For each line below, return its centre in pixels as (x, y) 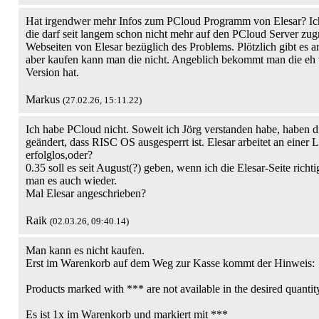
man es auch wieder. (71, 181)
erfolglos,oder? (59, 155)
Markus (44, 99)
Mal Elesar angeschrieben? (86, 193)
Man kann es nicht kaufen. (85, 250)
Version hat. (52, 72)
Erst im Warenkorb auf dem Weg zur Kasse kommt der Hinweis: (170, 263)
